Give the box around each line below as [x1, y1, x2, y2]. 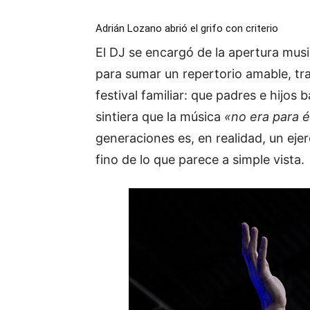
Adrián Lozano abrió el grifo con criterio [95, 22, 278, 35]
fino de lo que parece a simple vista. [95, 152, 304, 167]
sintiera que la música [95, 109, 224, 125]
